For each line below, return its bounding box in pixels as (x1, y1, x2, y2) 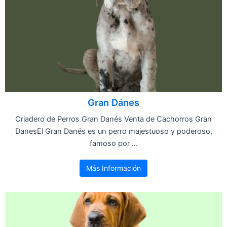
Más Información (86, 163, 141, 172)
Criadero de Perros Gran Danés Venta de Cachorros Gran (15, 114, 212, 124)
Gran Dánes (88, 96, 139, 108)
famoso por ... (89, 138, 138, 148)
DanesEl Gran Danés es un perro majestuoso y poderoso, (15, 126, 212, 136)
